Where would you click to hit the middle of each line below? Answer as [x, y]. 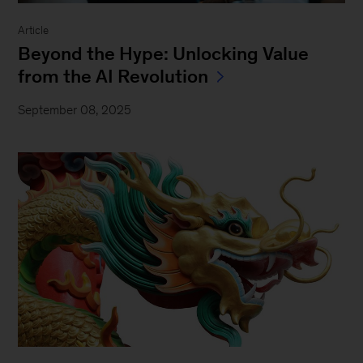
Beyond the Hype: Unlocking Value [164, 54]
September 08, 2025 [75, 110]
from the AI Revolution [113, 77]
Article [34, 31]
